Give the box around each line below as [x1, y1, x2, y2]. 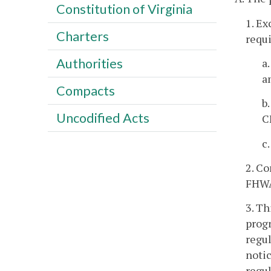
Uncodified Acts [56, 109, 149, 126]
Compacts [56, 82, 115, 99]
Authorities [56, 55, 123, 71]
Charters [56, 28, 109, 44]
